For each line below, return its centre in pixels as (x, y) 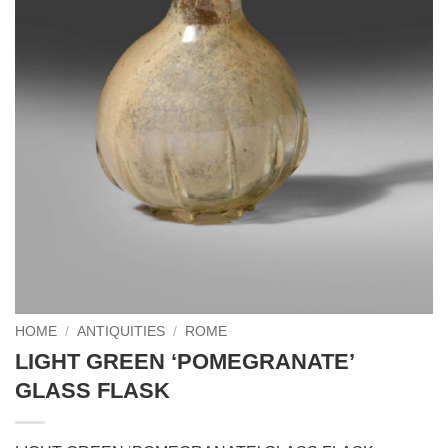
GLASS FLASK (92, 390)
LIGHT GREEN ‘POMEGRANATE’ (184, 361)
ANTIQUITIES (121, 331)
